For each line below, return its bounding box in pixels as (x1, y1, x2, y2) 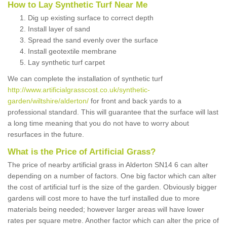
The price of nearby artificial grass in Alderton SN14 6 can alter (8, 161, 208, 169)
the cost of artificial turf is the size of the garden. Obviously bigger (8, 183, 217, 192)
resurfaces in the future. (8, 130, 84, 139)
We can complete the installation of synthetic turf (8, 74, 163, 83)
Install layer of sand (28, 25, 90, 33)
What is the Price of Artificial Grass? (8, 147, 156, 157)
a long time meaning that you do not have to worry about (8, 119, 189, 128)
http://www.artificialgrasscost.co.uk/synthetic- (8, 86, 150, 94)
